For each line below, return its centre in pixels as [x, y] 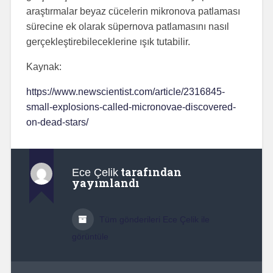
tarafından [150, 172]
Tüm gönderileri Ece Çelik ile [153, 219]
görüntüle [90, 236]
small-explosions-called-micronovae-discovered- [131, 107]
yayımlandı [105, 183]
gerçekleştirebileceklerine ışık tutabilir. [108, 41]
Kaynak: [44, 66]
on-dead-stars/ [57, 122]
